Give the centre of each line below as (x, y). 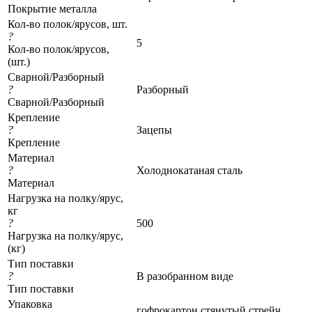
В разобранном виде (185, 276)
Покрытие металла (52, 8)
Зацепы (154, 130)
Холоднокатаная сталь (189, 170)
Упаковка (30, 304)
